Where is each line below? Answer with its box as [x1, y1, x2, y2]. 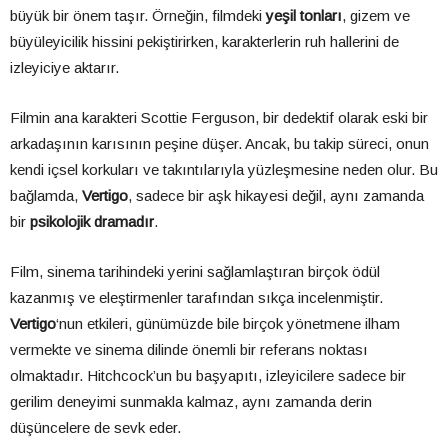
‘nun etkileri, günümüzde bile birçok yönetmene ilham [56, 315, 400, 333]
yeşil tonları [266, 7, 342, 25]
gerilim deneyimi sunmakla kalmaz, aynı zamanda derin [10, 393, 372, 411]
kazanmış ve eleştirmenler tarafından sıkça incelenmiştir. [10, 289, 383, 307]
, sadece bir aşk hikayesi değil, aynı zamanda [128, 187, 424, 205]
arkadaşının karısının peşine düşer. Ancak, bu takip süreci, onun [10, 135, 429, 153]
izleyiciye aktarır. [10, 59, 119, 77]
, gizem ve [342, 7, 410, 25]
